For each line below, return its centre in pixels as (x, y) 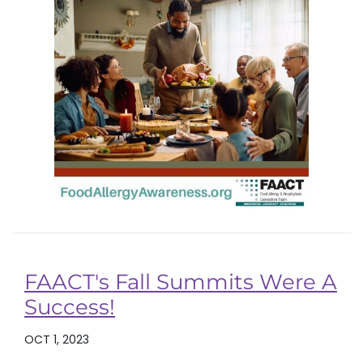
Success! (70, 307)
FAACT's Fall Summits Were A (181, 282)
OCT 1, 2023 (57, 339)
